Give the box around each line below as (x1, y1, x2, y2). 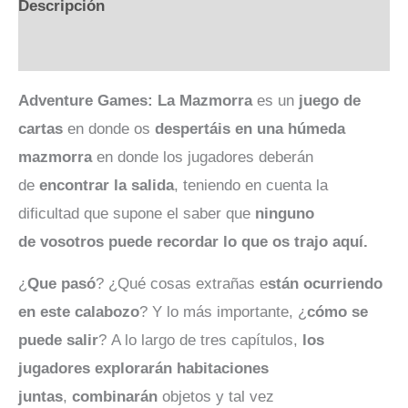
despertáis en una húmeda (155, 120, 345, 138)
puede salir (18, 331, 98, 349)
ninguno (255, 205, 314, 223)
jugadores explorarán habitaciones (18, 359, 269, 377)
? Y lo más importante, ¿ (139, 302, 307, 321)
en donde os (63, 120, 155, 138)
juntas (18, 387, 63, 405)
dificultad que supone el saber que (18, 205, 255, 223)
